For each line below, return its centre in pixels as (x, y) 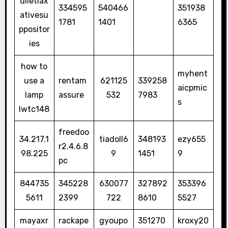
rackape (73, 221)
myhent (192, 74)
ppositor (34, 30)
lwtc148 (34, 109)
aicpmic (192, 88)
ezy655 (191, 139)
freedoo (74, 132)
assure (71, 95)
